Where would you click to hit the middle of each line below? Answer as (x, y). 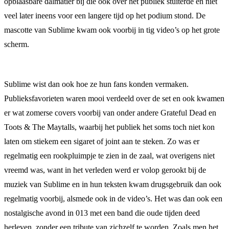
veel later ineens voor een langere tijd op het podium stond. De (105, 15)
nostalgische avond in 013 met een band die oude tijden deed (102, 213)
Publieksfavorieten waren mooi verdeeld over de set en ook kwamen (114, 98)
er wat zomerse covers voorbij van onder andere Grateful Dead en (110, 112)
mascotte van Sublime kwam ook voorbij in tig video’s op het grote (112, 30)
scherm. (17, 44)
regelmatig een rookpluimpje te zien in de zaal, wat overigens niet (109, 155)
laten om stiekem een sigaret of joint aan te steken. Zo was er (102, 141)
